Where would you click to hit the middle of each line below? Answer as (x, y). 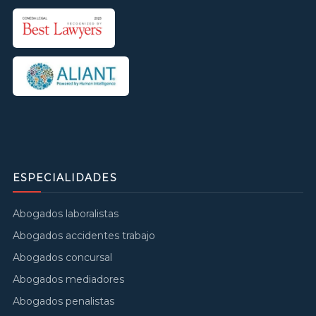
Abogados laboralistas (66, 213)
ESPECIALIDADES (65, 177)
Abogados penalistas (63, 301)
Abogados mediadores (68, 279)
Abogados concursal (62, 257)
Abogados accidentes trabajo (84, 235)
